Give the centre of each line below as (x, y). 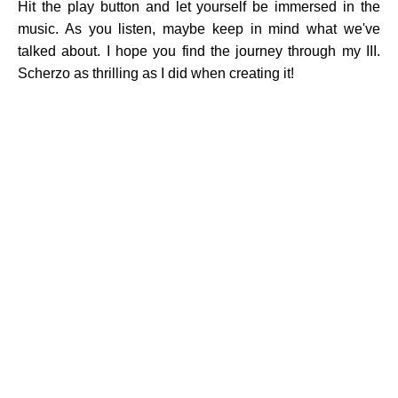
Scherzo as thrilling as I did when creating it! (156, 73)
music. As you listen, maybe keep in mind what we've (199, 28)
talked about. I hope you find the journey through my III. (199, 51)
